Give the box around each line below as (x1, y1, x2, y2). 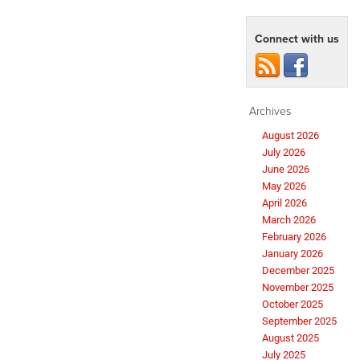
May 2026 (262, 179, 306, 192)
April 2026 (262, 196, 307, 209)
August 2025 (262, 331, 319, 344)
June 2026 (262, 162, 309, 175)
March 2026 (262, 213, 316, 226)
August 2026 (262, 129, 319, 141)
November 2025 (262, 280, 333, 293)
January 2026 (262, 247, 323, 260)
